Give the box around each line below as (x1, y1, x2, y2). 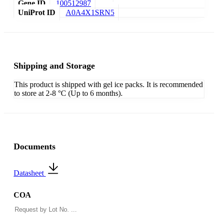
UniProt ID (18, 8, 55, 17)
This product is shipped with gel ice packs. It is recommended (14, 80, 203, 89)
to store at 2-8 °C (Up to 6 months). (14, 89, 123, 98)
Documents (14, 142, 55, 152)
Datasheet (14, 169, 46, 178)
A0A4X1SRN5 (66, 8, 114, 17)
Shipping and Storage (14, 61, 95, 71)
